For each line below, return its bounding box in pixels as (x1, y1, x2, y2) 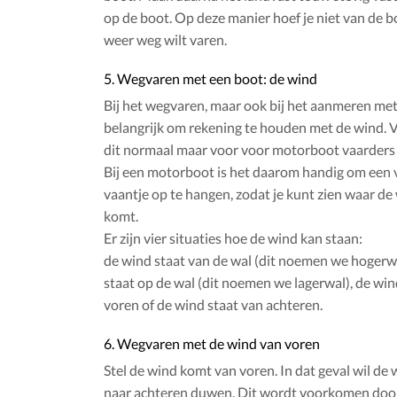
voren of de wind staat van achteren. (104, 296, 323, 314)
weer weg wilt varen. (104, 31, 227, 49)
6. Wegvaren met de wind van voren (104, 335, 320, 353)
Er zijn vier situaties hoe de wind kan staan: (104, 230, 362, 247)
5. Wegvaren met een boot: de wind (104, 70, 317, 88)
